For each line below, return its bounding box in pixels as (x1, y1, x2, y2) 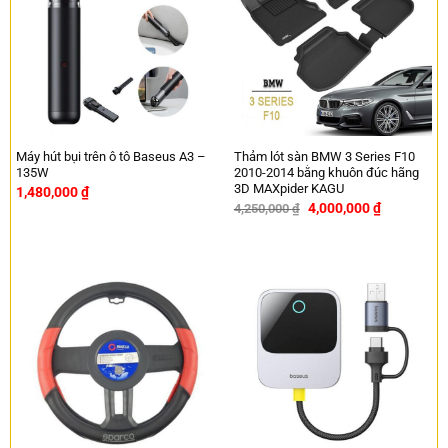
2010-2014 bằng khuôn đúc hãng (233, 164, 419, 180)
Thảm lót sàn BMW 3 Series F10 (233, 148, 415, 164)
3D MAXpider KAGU (233, 180, 344, 196)
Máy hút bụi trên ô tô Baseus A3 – (15, 148, 206, 164)
